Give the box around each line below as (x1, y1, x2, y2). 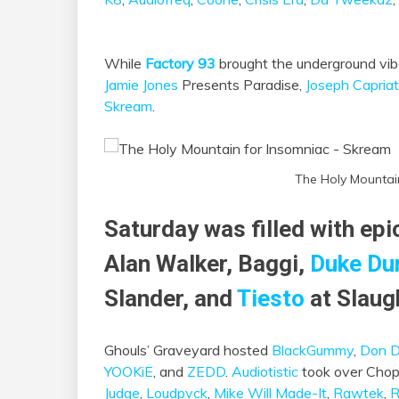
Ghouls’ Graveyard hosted (104, 340, 272, 359)
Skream (104, 97, 152, 116)
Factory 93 (145, 54, 216, 73)
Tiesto (237, 284, 305, 312)
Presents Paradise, (178, 76, 305, 94)
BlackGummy (272, 340, 354, 359)
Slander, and (104, 284, 237, 312)
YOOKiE (104, 362, 153, 380)
